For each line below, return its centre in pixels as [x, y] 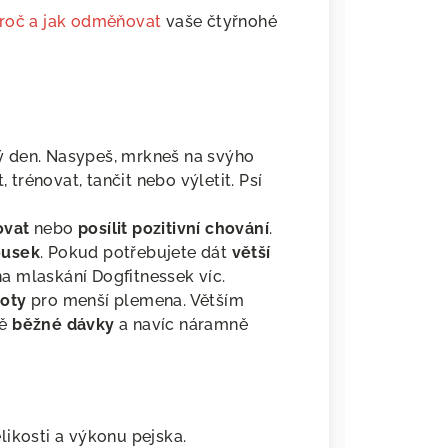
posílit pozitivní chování [174, 229]
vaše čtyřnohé [219, 22]
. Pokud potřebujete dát [136, 253]
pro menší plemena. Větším [135, 301]
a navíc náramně [181, 325]
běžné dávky [63, 325]
